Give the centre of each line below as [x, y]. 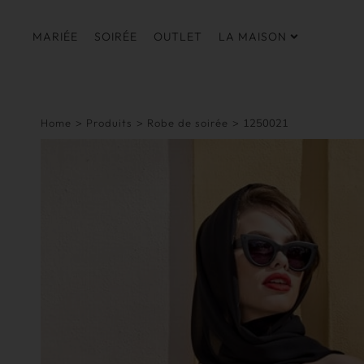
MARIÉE [55, 37]
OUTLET [178, 37]
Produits [109, 122]
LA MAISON [253, 37]
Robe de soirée [188, 122]
